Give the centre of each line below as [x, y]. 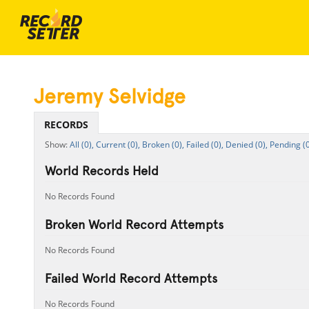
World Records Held [101, 171]
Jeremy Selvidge [109, 96]
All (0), [81, 144]
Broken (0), [163, 144]
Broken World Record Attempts [134, 225]
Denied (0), [246, 144]
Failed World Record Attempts [131, 278]
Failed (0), [205, 144]
